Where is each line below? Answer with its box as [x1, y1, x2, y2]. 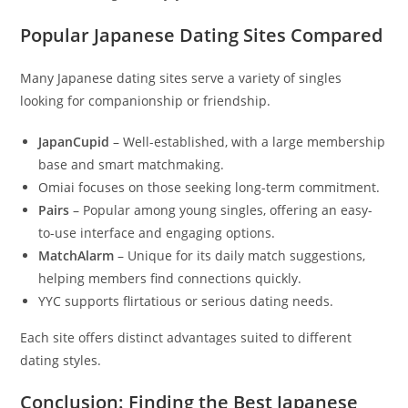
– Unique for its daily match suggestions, [114, 247, 366, 264]
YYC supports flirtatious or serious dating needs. [38, 292, 334, 310]
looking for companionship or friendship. [20, 92, 271, 109]
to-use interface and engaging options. [38, 224, 276, 241]
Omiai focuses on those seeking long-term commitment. [38, 178, 381, 196]
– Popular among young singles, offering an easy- [69, 201, 373, 219]
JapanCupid [38, 133, 110, 150]
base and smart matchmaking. [38, 156, 225, 173]
